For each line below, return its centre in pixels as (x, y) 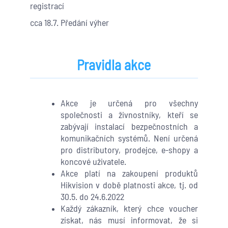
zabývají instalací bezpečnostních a (129, 126)
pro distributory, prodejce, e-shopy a (129, 150)
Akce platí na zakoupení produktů (129, 173)
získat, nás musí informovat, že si (129, 220)
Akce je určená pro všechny (129, 103)
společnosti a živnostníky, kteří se (129, 115)
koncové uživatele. (93, 162)
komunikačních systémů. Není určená (129, 138)
